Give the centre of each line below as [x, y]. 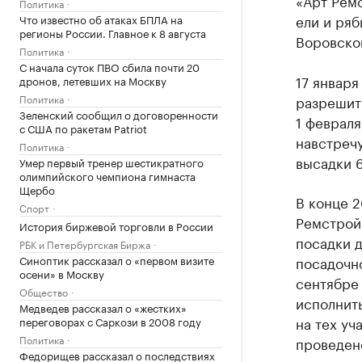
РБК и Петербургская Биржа [85, 244]
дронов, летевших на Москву [93, 80]
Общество [44, 291]
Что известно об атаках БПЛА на [101, 19]
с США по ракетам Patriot [83, 128]
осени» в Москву [62, 273]
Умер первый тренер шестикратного [112, 162]
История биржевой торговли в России [116, 225]
